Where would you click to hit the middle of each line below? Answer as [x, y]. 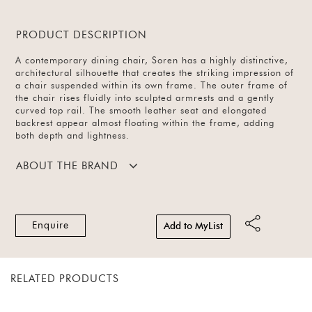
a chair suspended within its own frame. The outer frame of [152, 86]
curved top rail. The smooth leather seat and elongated [141, 111]
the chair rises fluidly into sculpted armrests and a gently [145, 99]
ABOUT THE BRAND [68, 166]
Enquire [51, 225]
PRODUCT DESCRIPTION [82, 36]
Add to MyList [193, 227]
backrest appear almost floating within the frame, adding [145, 124]
